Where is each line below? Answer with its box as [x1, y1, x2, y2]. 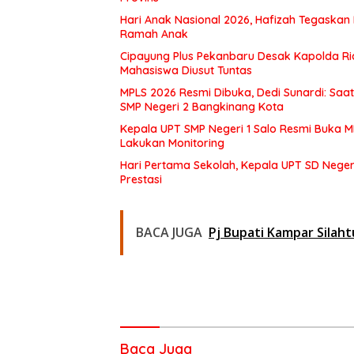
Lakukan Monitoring [120, 136, 224, 151]
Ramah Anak [120, 27, 188, 42]
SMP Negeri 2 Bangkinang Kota [120, 100, 284, 115]
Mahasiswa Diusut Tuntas [120, 63, 252, 78]
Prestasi [120, 172, 162, 187]
